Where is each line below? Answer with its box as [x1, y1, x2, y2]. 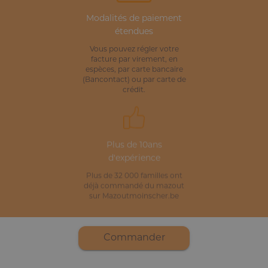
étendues [115, 27, 153, 36]
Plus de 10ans [106, 145, 162, 154]
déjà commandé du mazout [84, 187, 184, 194]
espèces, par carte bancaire [85, 66, 183, 74]
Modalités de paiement [86, 14, 182, 23]
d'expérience [108, 158, 160, 167]
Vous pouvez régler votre [89, 45, 179, 53]
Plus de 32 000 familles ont [86, 176, 182, 184]
